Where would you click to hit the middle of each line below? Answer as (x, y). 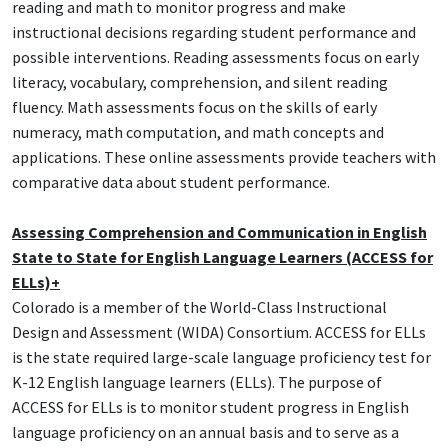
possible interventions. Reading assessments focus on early (215, 57)
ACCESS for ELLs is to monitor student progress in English (210, 407)
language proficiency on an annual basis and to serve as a (205, 432)
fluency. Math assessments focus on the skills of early (194, 107)
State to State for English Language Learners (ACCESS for (222, 257)
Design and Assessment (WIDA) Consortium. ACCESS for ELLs (219, 332)
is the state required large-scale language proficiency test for (221, 357)
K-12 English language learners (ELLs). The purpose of (197, 382)
